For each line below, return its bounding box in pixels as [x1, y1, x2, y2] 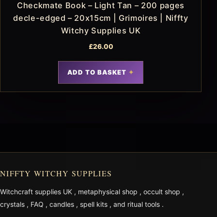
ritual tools [127, 200, 162, 209]
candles [49, 200, 76, 209]
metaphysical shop [78, 187, 139, 196]
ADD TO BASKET [67, 68, 127, 77]
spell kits [80, 200, 109, 209]
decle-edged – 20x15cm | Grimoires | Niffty [13, 13, 188, 23]
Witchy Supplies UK [61, 26, 141, 36]
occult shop [143, 187, 182, 196]
